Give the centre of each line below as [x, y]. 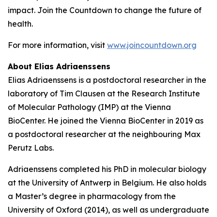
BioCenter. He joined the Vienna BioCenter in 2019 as [106, 121]
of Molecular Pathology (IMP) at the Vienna [89, 107]
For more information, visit [57, 45]
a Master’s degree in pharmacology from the [92, 196]
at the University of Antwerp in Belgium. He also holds [107, 183]
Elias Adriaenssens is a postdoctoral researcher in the [107, 80]
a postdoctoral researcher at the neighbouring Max [104, 134]
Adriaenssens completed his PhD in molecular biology [107, 169]
